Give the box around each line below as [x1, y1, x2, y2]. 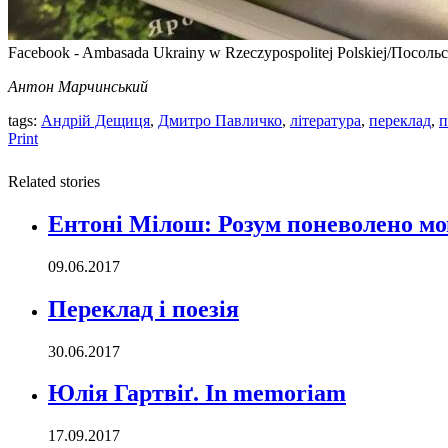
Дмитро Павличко [158, 111, 282, 129]
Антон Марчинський [8, 77, 148, 95]
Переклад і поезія [48, 295, 239, 322]
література [290, 111, 361, 129]
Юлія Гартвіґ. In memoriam [48, 380, 346, 407]
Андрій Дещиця [41, 111, 150, 129]
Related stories [8, 172, 100, 190]
